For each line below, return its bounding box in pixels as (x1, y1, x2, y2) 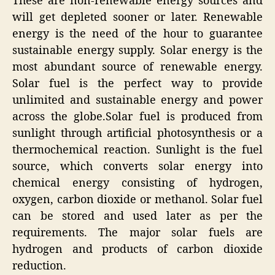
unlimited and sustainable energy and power (12, 93, 263, 107)
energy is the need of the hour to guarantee (12, 26, 263, 41)
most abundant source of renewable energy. (12, 60, 263, 74)
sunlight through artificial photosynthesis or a (12, 126, 263, 141)
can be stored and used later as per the (12, 209, 263, 223)
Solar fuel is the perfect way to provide (12, 76, 263, 91)
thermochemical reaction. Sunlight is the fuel (12, 142, 263, 157)
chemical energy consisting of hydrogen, (12, 176, 263, 190)
